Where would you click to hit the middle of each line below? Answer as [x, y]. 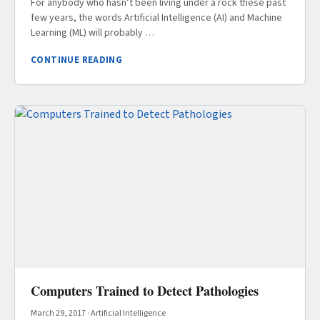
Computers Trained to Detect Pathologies [145, 290]
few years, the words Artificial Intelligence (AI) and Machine [156, 17]
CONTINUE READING [77, 60]
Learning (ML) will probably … [92, 32]
